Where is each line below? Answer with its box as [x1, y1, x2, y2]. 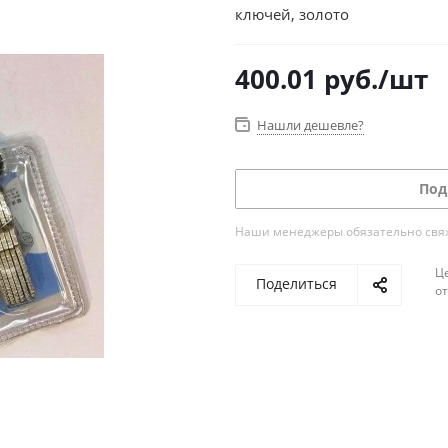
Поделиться [256, 274, 337, 293]
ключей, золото [235, 4, 349, 24]
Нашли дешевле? [257, 116, 364, 134]
